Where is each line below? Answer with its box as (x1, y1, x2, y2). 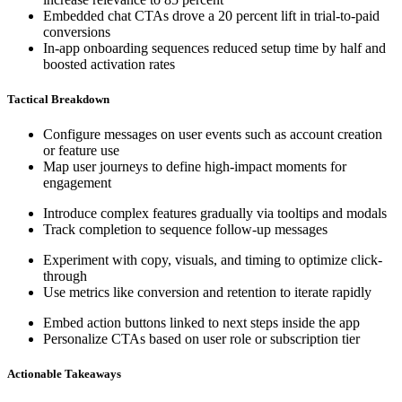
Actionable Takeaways (7, 367, 121, 381)
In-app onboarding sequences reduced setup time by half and (43, 39, 386, 56)
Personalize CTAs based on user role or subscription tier (43, 330, 360, 346)
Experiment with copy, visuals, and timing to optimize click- (43, 251, 382, 267)
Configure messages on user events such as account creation (43, 126, 382, 142)
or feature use (43, 142, 127, 158)
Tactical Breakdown (7, 92, 109, 106)
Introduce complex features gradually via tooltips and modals (43, 205, 394, 221)
